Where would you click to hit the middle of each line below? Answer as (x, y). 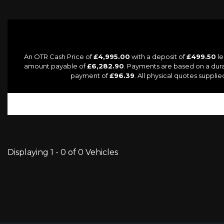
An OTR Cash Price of (58, 57)
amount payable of (55, 66)
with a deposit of (158, 57)
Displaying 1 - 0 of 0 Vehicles (63, 152)
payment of (90, 76)
